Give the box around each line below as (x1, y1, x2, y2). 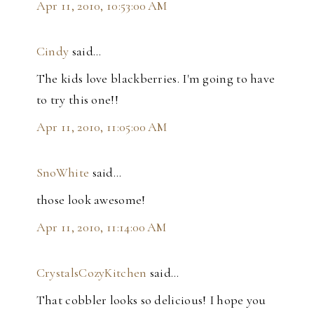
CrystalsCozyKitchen (36, 265, 147, 281)
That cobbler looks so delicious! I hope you (36, 292, 266, 308)
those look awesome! (36, 192, 146, 208)
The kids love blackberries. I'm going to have (36, 71, 275, 87)
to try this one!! (36, 92, 118, 108)
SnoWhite (36, 165, 90, 181)
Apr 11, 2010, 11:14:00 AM (36, 219, 167, 235)
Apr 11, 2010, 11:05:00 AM (36, 119, 168, 135)
